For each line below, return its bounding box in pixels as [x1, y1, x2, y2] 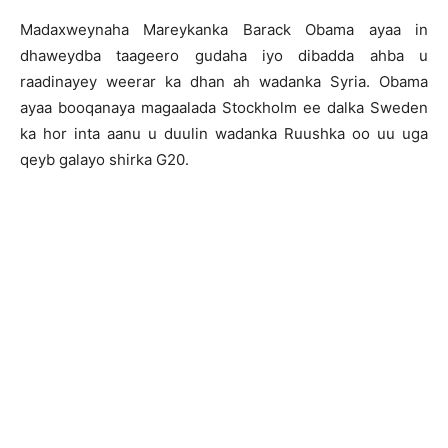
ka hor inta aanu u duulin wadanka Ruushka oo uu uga [20, 124, 428, 143]
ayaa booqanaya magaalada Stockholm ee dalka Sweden [20, 98, 428, 117]
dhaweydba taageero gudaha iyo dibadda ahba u [20, 46, 428, 65]
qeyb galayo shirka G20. [20, 150, 189, 169]
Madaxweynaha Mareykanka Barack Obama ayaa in [20, 20, 428, 39]
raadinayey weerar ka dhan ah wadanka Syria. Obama [20, 72, 428, 91]
